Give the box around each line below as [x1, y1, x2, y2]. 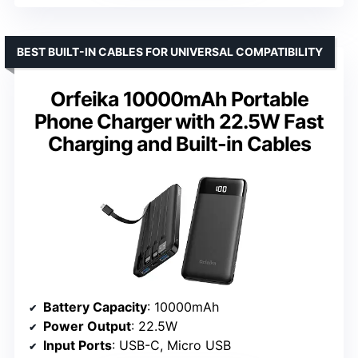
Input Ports [43, 336, 112, 353]
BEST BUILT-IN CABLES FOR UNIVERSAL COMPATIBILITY [17, 44, 323, 58]
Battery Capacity [43, 298, 147, 315]
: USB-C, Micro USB [112, 336, 231, 353]
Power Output [43, 317, 131, 334]
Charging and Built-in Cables [47, 131, 311, 156]
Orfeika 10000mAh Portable [50, 86, 308, 111]
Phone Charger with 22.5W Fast [34, 109, 324, 133]
